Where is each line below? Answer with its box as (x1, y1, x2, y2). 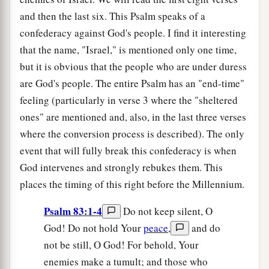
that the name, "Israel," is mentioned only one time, (20, 42, 237, 56)
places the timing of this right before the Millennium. (20, 177, 244, 191)
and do (189, 220, 220, 235)
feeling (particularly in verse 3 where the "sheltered (20, 92, 238, 107)
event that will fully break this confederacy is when (20, 143, 237, 157)
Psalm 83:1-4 (44, 203, 102, 219)
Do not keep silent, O (123, 204, 213, 218)
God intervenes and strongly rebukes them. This (20, 160, 223, 174)
